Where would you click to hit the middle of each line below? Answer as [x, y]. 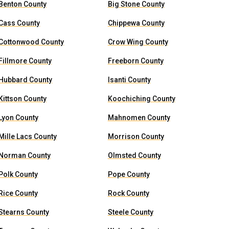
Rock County [128, 193]
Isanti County [129, 80]
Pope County [129, 174]
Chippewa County [136, 23]
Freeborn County [135, 61]
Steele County [130, 212]
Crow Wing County [138, 42]
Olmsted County [134, 155]
